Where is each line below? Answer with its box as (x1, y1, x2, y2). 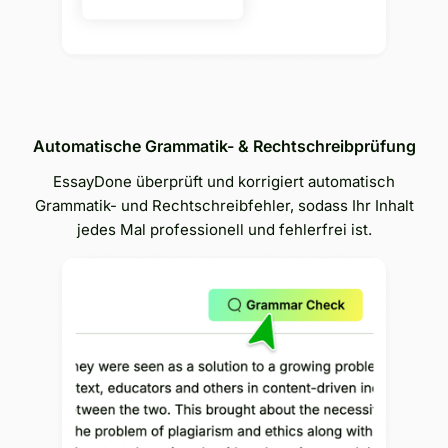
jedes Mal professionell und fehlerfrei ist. (76, 219, 372, 239)
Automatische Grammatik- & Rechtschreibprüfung (32, 135, 416, 156)
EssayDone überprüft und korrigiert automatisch (53, 171, 395, 191)
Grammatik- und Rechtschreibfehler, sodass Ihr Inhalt (34, 195, 414, 215)
